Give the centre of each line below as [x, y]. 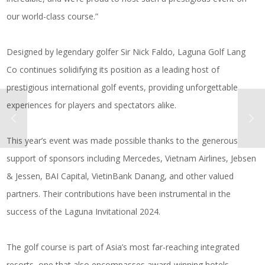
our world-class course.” [53, 17]
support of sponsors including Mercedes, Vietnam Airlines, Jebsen [132, 159]
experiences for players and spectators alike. [92, 105]
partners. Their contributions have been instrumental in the [119, 194]
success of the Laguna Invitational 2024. [84, 212]
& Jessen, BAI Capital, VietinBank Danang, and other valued [120, 176]
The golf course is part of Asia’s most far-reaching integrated [123, 247]
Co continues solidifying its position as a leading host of [113, 70]
